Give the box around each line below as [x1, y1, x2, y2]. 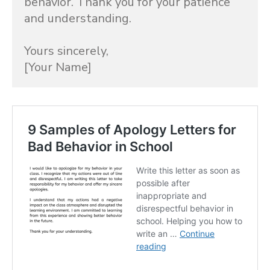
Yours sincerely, [24, 43, 108, 59]
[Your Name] [24, 59, 92, 75]
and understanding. [24, 10, 131, 27]
